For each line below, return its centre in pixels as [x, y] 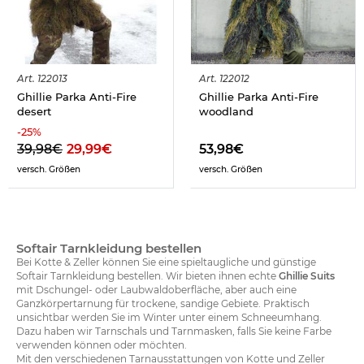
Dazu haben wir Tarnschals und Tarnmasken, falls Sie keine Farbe [174, 331]
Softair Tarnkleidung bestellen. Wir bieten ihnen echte [147, 276]
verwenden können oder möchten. [102, 345]
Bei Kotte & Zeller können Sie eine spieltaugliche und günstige [166, 262]
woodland [226, 112]
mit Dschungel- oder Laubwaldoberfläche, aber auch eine [156, 290]
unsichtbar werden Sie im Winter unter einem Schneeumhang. [169, 318]
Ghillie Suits [307, 276]
